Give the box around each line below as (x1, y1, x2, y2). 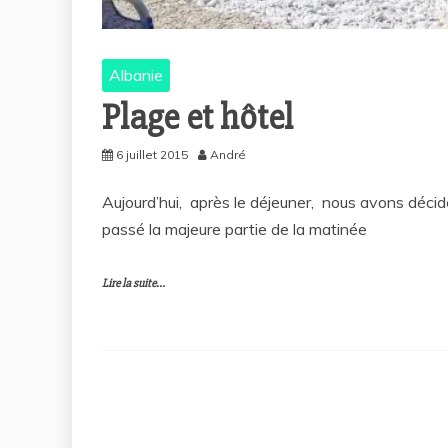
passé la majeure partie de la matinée (102, 219, 367, 240)
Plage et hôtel (102, 96, 293, 141)
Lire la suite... (102, 276, 165, 292)
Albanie (109, 65, 163, 86)
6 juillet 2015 (116, 147, 188, 163)
